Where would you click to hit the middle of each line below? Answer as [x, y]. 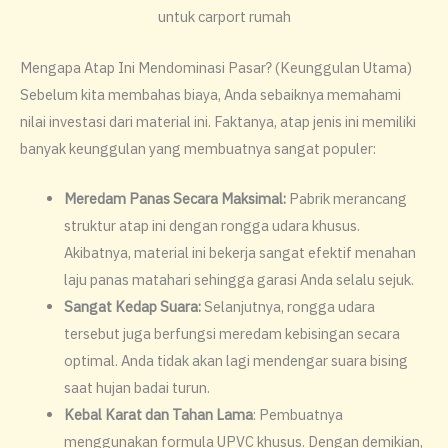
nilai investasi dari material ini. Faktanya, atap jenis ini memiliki [218, 121]
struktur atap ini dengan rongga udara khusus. [211, 226]
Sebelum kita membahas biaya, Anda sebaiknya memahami [210, 94]
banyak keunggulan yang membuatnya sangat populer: [198, 148]
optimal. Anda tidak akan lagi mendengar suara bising [235, 361]
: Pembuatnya [297, 415]
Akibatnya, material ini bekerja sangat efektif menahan [239, 253]
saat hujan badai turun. [136, 388]
